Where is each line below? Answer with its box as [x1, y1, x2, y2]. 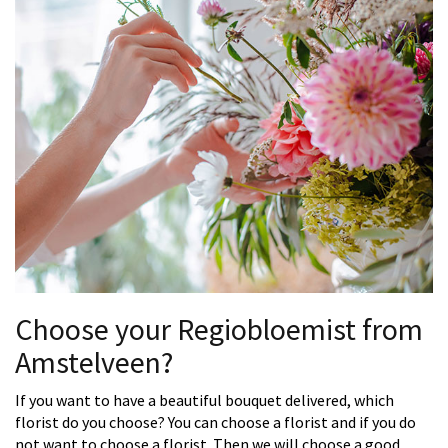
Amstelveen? [15, 343, 173, 382]
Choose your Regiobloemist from [15, 310, 423, 349]
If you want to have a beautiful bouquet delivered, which [15, 390, 394, 411]
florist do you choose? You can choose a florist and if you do [15, 412, 416, 433]
